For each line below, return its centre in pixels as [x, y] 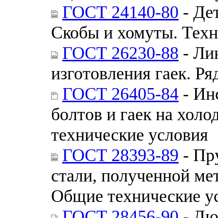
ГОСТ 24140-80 [120, 12]
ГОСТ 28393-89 [120, 155]
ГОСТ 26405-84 [120, 94]
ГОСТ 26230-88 [120, 53]
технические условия [130, 135]
